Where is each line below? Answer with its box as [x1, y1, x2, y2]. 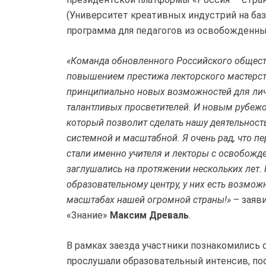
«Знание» [66, 210, 110, 221]
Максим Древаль [110, 210, 189, 221]
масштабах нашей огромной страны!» [66, 194, 231, 205]
